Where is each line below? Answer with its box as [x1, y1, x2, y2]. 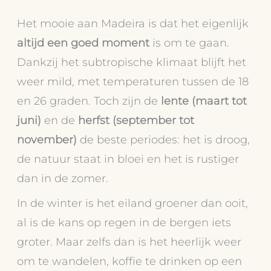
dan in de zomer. [17, 171, 109, 185]
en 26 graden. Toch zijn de [17, 93, 162, 108]
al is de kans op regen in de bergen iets [17, 215, 232, 229]
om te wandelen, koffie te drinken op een [17, 254, 243, 268]
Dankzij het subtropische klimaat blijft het [17, 54, 247, 69]
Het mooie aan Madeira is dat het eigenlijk [17, 16, 249, 30]
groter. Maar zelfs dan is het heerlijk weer [17, 235, 242, 249]
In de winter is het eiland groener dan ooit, [17, 196, 249, 210]
